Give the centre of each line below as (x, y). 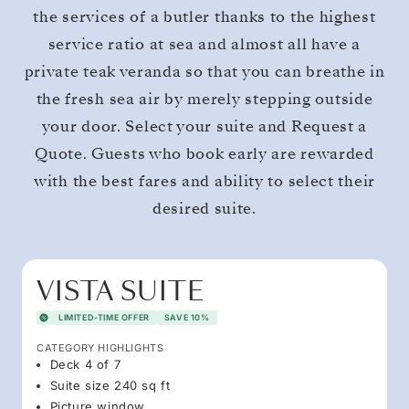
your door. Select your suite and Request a (204, 126)
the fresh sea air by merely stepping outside (204, 99)
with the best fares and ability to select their (204, 181)
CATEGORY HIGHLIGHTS (100, 347)
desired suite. (204, 208)
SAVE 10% (187, 317)
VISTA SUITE (121, 291)
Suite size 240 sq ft (110, 385)
